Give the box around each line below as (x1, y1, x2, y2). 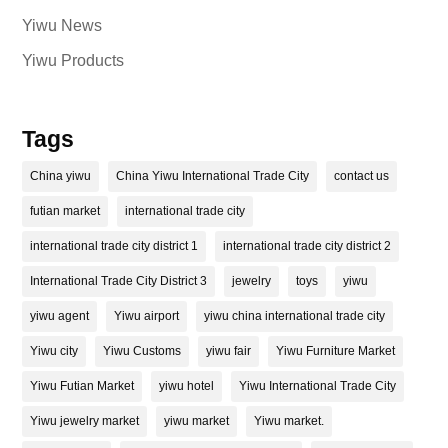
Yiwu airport (114, 309, 180, 324)
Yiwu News (22, 16, 103, 34)
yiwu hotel (159, 379, 215, 394)
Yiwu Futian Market (30, 379, 135, 394)
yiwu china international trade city (204, 309, 386, 324)
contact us (334, 169, 390, 184)
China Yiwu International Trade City (116, 169, 310, 184)
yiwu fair (206, 344, 252, 359)
